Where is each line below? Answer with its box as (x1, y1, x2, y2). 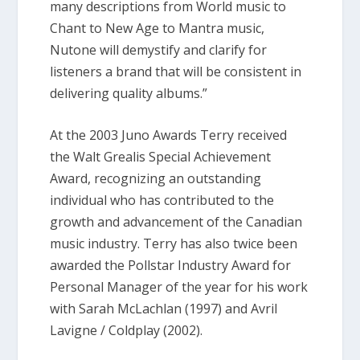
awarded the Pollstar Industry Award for (50, 256, 292, 275)
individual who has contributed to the (50, 191, 275, 210)
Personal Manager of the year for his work (50, 278, 309, 297)
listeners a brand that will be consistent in (50, 62, 302, 80)
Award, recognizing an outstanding (50, 170, 262, 188)
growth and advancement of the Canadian (50, 213, 303, 231)
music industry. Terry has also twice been (50, 235, 298, 253)
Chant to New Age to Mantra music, (50, 18, 265, 37)
